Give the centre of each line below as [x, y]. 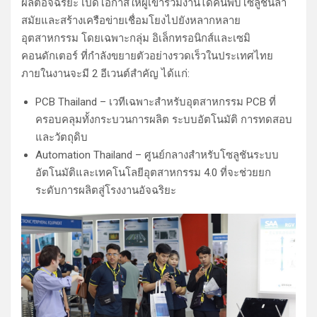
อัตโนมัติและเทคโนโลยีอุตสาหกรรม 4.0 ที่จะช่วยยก [153, 173]
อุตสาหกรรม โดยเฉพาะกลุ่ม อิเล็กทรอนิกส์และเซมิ [136, 39]
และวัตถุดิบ [62, 138]
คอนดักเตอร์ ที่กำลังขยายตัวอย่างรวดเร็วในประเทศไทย [147, 56]
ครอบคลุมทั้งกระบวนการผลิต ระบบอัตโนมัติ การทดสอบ [164, 120]
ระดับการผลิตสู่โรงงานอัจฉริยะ [106, 191]
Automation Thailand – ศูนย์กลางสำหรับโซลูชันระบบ [157, 155]
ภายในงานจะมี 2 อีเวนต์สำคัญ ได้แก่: [105, 74]
